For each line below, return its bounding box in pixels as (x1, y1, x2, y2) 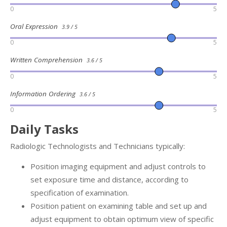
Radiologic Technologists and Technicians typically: (10, 141, 185, 152)
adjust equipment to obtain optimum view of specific (30, 214, 214, 224)
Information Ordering (10, 89, 80, 98)
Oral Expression (10, 21, 62, 31)
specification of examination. (30, 187, 129, 198)
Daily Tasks (10, 121, 79, 138)
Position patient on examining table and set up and (30, 201, 207, 211)
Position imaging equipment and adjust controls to (30, 161, 206, 172)
